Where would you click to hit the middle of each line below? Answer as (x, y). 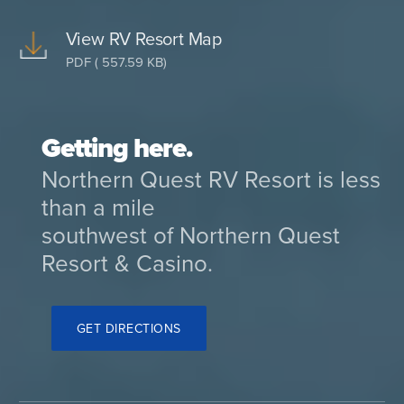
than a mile (99, 207)
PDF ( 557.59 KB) (116, 62)
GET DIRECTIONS (129, 328)
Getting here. (117, 148)
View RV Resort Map (143, 39)
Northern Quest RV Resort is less (211, 179)
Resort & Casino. (128, 263)
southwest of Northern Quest (191, 235)
